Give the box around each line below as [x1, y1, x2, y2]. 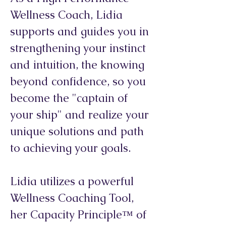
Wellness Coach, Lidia [10, 8, 123, 22]
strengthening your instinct [10, 41, 146, 55]
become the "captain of [10, 91, 128, 105]
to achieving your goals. [10, 141, 131, 155]
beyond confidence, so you [10, 74, 146, 89]
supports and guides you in [10, 24, 149, 39]
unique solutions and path [10, 124, 144, 139]
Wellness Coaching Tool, [10, 191, 134, 205]
